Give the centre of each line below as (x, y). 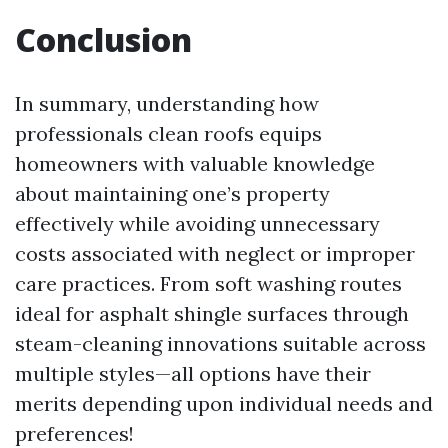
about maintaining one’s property (172, 194)
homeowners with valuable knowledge (195, 164)
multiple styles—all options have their (193, 374)
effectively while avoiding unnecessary (197, 224)
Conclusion (103, 40)
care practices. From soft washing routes (208, 284)
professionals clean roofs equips (168, 134)
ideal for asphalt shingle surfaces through (212, 314)
